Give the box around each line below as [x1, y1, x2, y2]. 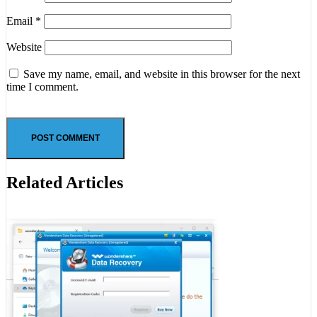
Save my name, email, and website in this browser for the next [23, 68, 300, 81]
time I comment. [6, 81, 79, 93]
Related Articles [6, 173, 123, 192]
